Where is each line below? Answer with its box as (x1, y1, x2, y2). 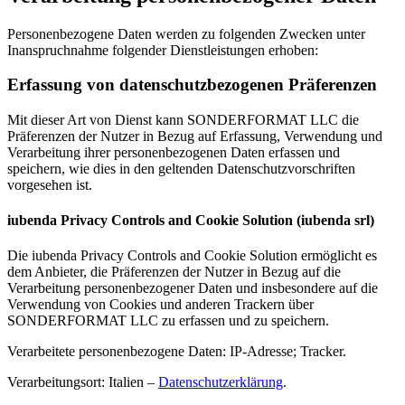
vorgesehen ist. (7, 176, 92, 193)
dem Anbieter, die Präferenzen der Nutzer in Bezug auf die (7, 264, 341, 280)
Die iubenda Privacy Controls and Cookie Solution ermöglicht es (7, 248, 377, 264)
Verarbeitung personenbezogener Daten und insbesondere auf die (7, 280, 378, 297)
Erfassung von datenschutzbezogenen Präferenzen (7, 75, 377, 95)
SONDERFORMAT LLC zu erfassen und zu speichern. (7, 313, 329, 329)
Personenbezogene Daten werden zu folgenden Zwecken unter (7, 25, 365, 42)
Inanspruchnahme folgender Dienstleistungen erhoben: (7, 42, 318, 58)
